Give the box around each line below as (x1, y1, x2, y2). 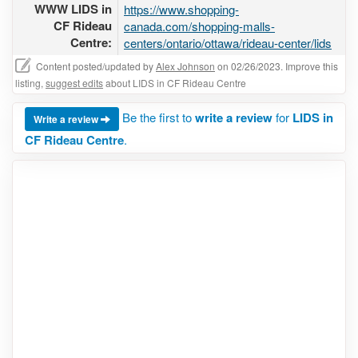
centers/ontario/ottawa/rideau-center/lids (124, 34, 332, 51)
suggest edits (46, 76, 103, 89)
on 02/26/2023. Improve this (215, 59, 338, 73)
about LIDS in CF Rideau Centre (103, 76, 246, 89)
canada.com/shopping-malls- (124, 18, 275, 34)
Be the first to (122, 108, 195, 125)
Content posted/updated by (36, 59, 156, 73)
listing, (15, 76, 46, 89)
